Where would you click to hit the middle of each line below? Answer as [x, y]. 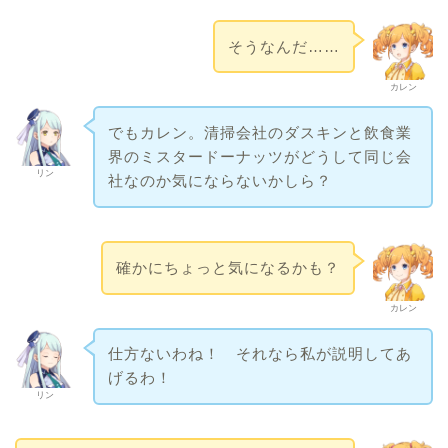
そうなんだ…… [284, 46]
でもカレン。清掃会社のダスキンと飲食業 [259, 133]
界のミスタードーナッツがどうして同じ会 [259, 157]
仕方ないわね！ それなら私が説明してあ [259, 354]
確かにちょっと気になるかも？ [228, 267]
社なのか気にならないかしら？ [219, 181]
